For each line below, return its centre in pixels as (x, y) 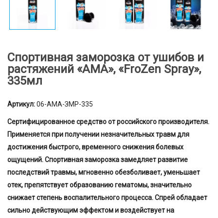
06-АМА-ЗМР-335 (65, 104)
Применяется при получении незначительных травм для (98, 135)
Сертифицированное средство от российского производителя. (108, 122)
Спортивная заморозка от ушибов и (106, 58)
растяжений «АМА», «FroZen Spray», (104, 69)
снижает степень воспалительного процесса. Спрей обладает (107, 198)
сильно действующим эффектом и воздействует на (91, 210)
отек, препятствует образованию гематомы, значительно (100, 185)
